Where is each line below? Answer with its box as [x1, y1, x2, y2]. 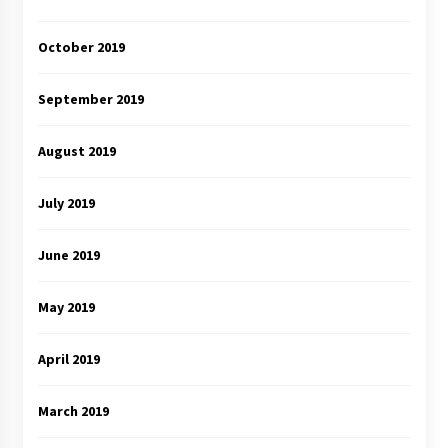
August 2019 [37, 142, 116, 161]
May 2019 [37, 298, 95, 317]
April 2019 [37, 350, 100, 369]
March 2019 [37, 402, 109, 421]
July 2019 [37, 194, 95, 213]
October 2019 [37, 38, 125, 57]
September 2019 [37, 90, 144, 109]
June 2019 [37, 246, 100, 265]
